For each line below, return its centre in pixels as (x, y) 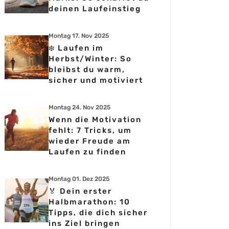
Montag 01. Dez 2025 (79, 179)
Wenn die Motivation (95, 120)
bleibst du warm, (87, 70)
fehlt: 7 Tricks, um (90, 130)
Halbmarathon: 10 (89, 202)
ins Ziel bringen (84, 223)
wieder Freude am (90, 141)
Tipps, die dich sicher (98, 213)
